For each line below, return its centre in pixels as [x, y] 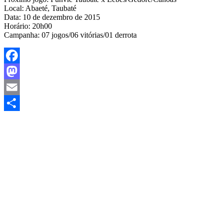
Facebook [19, 71]
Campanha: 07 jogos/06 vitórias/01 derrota [70, 35]
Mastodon [20, 87]
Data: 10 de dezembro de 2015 [52, 17]
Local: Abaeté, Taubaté [40, 8]
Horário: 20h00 [28, 26]
